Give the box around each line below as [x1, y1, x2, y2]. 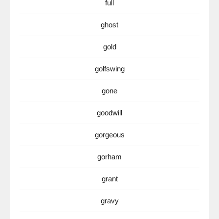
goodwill [97, 109, 122, 117]
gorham [97, 153, 122, 161]
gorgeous [94, 131, 125, 139]
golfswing [94, 65, 125, 73]
